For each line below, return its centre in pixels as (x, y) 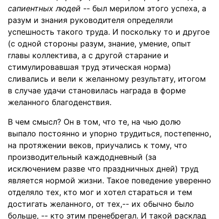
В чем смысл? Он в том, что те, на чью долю (94, 122)
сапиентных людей (44, 8)
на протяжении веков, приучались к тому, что (98, 145)
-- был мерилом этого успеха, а (143, 8)
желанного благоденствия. (60, 102)
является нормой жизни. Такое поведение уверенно (109, 180)
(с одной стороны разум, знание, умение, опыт (99, 44)
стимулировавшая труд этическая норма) (89, 67)
